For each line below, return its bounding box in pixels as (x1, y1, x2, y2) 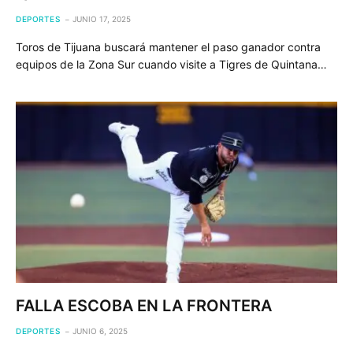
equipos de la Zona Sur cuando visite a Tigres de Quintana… (16, 58, 327, 71)
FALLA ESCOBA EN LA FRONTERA (16, 295, 272, 315)
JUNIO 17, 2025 (72, 14, 131, 24)
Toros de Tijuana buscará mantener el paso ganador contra (16, 40, 321, 54)
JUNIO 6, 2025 (72, 325, 128, 336)
